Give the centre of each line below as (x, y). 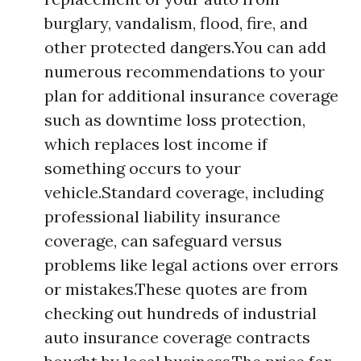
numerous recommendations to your (185, 71)
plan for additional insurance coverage (191, 95)
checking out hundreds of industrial (180, 313)
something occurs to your (143, 168)
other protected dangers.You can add (185, 47)
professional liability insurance (162, 216)
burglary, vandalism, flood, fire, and (176, 23)
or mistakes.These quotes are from (176, 288)
